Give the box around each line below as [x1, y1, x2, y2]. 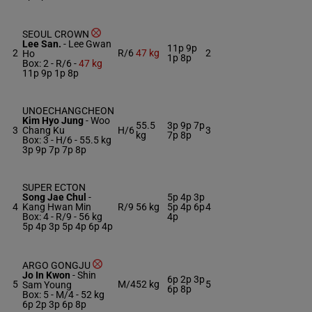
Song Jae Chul [22, 192, 88, 203]
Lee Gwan [68, 38, 111, 49]
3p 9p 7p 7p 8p [22, 144, 86, 155]
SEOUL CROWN [22, 29, 91, 40]
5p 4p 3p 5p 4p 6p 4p [22, 221, 113, 232]
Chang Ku [22, 125, 65, 136]
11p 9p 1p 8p [22, 68, 79, 79]
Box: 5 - [22, 289, 54, 300]
